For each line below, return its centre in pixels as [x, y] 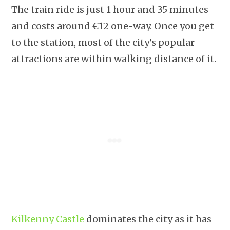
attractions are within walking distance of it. [114, 59]
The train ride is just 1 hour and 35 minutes [110, 9]
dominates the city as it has [148, 219]
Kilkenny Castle [48, 219]
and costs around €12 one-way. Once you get [113, 26]
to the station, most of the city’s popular [103, 42]
